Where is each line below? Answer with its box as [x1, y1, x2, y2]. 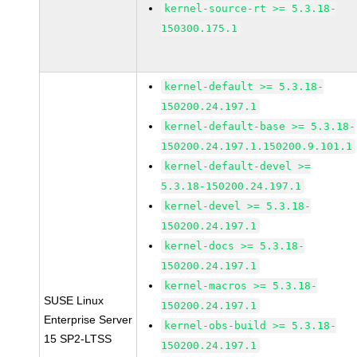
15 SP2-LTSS [44, 332, 112, 345]
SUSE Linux [44, 294, 104, 307]
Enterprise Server [44, 313, 133, 326]
